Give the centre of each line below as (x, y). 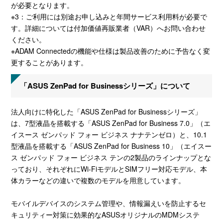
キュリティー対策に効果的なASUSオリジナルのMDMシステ (106, 215)
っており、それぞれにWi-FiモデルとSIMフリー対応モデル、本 (109, 169)
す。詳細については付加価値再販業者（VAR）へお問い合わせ (109, 28)
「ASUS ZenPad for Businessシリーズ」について (105, 85)
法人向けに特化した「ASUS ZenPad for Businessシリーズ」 (107, 112)
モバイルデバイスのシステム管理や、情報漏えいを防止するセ (109, 203)
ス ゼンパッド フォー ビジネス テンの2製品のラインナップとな (111, 158)
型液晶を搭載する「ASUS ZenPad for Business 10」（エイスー (111, 146)
